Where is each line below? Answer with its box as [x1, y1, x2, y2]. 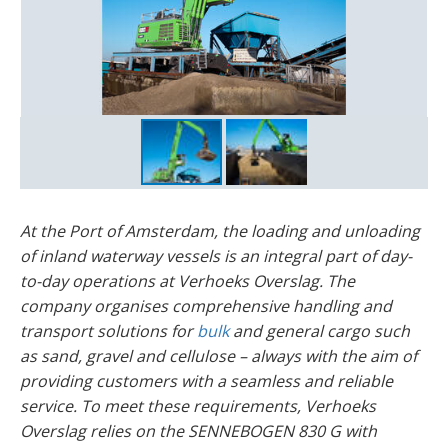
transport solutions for [20, 319, 197, 342]
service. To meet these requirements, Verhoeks [20, 394, 376, 417]
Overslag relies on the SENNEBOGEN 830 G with [20, 419, 377, 442]
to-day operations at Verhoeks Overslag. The [20, 269, 355, 292]
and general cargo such [229, 319, 410, 342]
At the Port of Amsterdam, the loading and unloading [20, 219, 420, 242]
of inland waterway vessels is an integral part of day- [20, 244, 412, 267]
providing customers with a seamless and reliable [20, 369, 393, 392]
